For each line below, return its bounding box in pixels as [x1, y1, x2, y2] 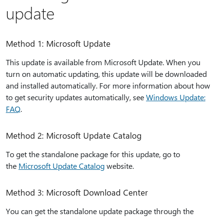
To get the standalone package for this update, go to [6, 149, 180, 159]
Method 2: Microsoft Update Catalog [6, 130, 142, 141]
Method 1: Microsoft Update [6, 38, 110, 49]
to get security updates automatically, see [6, 92, 146, 102]
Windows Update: [146, 92, 205, 102]
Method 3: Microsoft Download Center [6, 187, 148, 198]
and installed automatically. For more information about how [6, 80, 210, 91]
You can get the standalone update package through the [6, 206, 194, 216]
